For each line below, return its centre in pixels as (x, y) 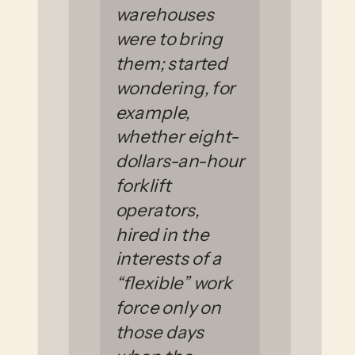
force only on (168, 307)
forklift (143, 185)
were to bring (169, 38)
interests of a (168, 259)
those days (160, 332)
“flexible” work (174, 282)
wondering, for (175, 88)
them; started (171, 63)
